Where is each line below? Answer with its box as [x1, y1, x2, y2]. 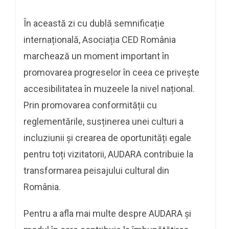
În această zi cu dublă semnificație [24, 17, 165, 29]
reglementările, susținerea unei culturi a [24, 116, 184, 127]
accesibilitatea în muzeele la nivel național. [24, 83, 195, 94]
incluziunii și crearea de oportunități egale [24, 132, 191, 143]
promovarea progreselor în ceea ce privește [24, 66, 199, 78]
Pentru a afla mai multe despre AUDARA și [24, 208, 191, 219]
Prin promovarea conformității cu [24, 99, 157, 110]
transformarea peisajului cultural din [24, 165, 169, 176]
